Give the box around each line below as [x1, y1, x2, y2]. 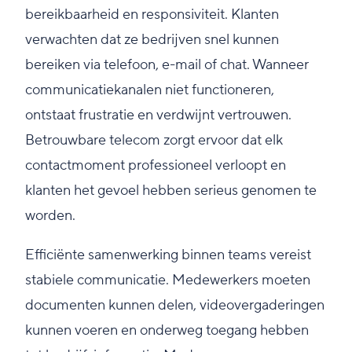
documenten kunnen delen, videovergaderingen [25, 296, 324, 315]
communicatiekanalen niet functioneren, [25, 81, 274, 100]
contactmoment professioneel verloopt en [25, 156, 286, 175]
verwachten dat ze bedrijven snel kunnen [25, 31, 279, 49]
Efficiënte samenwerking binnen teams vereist [25, 246, 311, 265]
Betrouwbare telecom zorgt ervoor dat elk [25, 131, 283, 150]
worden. [25, 207, 75, 225]
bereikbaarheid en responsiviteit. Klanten [25, 5, 279, 24]
